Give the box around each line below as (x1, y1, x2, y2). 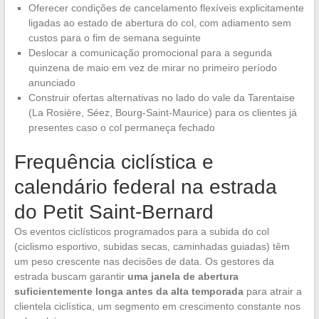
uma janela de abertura (127, 271, 239, 283)
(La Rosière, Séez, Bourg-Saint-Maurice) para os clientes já (28, 107, 297, 119)
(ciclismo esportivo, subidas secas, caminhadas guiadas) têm (14, 241, 290, 253)
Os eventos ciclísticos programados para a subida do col (14, 226, 269, 238)
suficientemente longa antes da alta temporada (14, 286, 244, 298)
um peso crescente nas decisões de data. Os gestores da (14, 256, 274, 268)
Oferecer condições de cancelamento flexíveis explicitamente (28, 2, 304, 14)
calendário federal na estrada (14, 176, 277, 199)
